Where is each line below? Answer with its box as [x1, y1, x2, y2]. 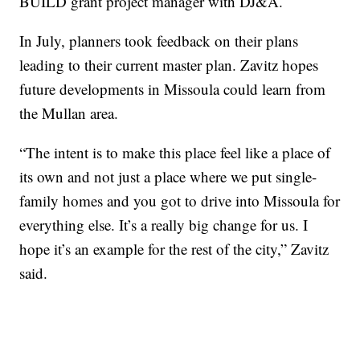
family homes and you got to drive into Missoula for [19, 190, 341, 211]
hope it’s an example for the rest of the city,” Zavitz [19, 239, 329, 260]
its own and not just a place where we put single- [19, 166, 317, 187]
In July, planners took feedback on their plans [19, 31, 299, 51]
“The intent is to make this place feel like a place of [19, 142, 331, 163]
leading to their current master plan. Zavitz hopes [19, 55, 319, 76]
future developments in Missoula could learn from [19, 79, 326, 100]
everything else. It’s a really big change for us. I [19, 215, 309, 235]
